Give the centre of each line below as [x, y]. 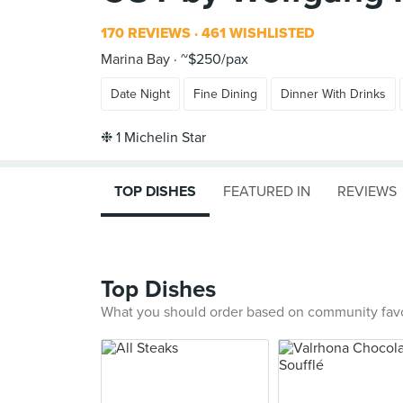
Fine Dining [225, 94]
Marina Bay [135, 59]
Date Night [140, 94]
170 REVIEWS [146, 33]
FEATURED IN [267, 192]
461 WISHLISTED [256, 33]
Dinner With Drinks [333, 94]
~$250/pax [213, 59]
